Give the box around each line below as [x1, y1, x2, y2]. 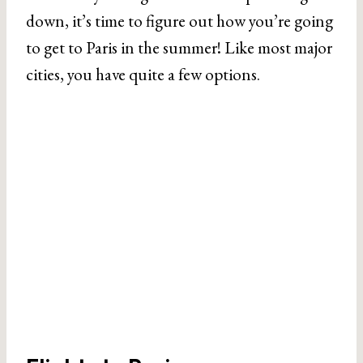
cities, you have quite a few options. [26, 63, 260, 85]
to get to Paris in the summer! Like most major [26, 36, 332, 58]
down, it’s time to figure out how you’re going [26, 10, 333, 32]
